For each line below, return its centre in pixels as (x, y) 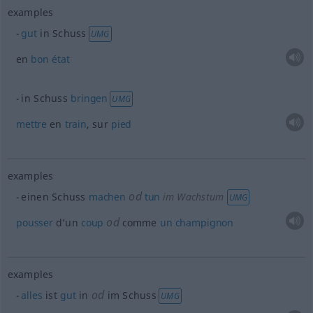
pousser (34, 223)
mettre (31, 124)
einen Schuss (55, 197)
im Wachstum (193, 197)
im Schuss (130, 295)
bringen (89, 98)
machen (107, 197)
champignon (204, 223)
